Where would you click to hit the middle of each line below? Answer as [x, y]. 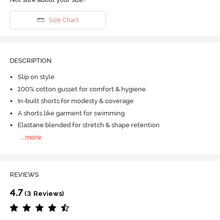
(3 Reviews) [44, 194]
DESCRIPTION [30, 60]
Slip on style [36, 77]
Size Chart [64, 20]
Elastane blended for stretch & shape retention [88, 125]
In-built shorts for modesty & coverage [75, 101]
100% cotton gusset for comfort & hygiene [82, 89]
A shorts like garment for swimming [71, 113]
